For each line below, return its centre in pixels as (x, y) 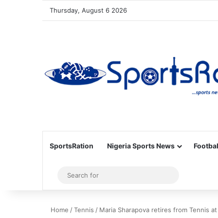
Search (186, 175)
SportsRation (72, 146)
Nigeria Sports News (141, 146)
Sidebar (68, 175)
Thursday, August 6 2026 (88, 10)
